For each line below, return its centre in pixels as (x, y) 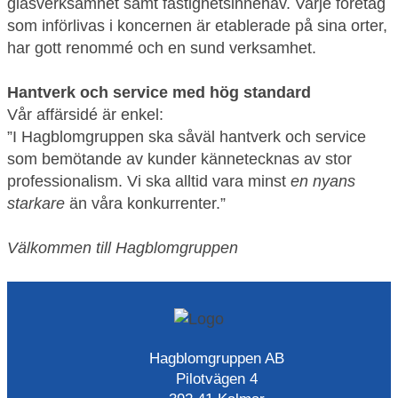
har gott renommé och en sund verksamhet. (162, 48)
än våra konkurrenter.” (145, 203)
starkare (36, 203)
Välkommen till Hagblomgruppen (123, 248)
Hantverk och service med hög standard (159, 92)
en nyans (323, 181)
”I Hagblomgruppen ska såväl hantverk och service (187, 137)
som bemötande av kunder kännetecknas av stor (179, 159)
